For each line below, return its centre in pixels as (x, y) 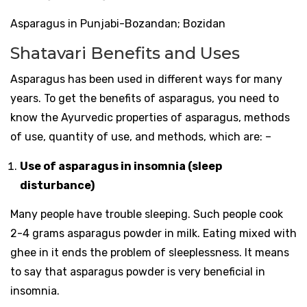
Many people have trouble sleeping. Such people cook (147, 214)
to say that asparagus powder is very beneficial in (138, 272)
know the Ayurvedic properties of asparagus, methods (150, 118)
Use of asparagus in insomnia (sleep (121, 167)
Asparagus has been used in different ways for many (146, 79)
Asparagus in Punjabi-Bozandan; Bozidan (118, 24)
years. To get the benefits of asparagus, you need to (145, 99)
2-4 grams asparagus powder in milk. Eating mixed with (153, 234)
